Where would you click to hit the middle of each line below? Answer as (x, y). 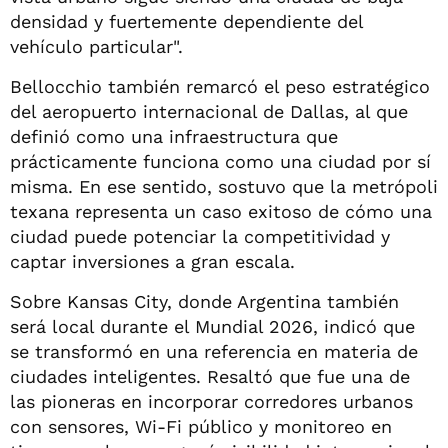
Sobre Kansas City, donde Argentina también (204, 301)
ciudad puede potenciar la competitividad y (200, 236)
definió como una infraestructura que (174, 136)
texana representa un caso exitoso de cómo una (221, 211)
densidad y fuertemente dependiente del (186, 21)
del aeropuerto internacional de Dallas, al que (209, 111)
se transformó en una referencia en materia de (214, 351)
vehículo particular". (96, 46)
